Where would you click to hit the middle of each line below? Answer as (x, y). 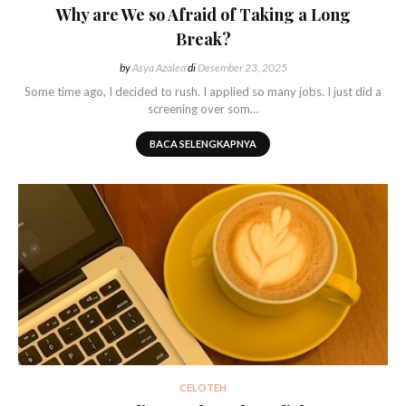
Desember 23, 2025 (241, 68)
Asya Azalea (159, 68)
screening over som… (203, 109)
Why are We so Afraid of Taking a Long (203, 15)
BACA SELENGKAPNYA (203, 144)
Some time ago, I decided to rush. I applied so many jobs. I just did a (203, 92)
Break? (203, 39)
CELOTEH (203, 388)
